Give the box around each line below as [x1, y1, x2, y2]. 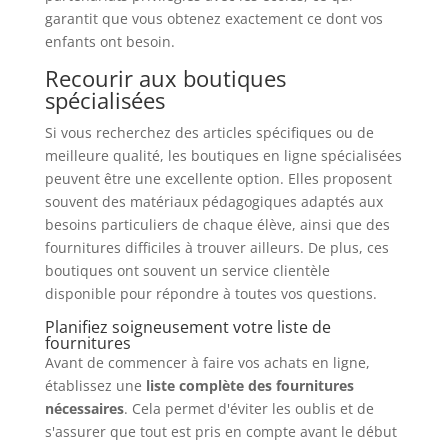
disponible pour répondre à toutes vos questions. [44, 283, 377, 303]
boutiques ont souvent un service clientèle [44, 260, 330, 280]
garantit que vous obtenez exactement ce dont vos [44, 8, 383, 28]
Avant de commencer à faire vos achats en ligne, [44, 352, 370, 372]
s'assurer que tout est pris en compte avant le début [44, 421, 397, 441]
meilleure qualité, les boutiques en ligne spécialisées [44, 145, 402, 165]
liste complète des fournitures [145, 375, 354, 395]
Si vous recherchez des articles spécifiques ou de [44, 122, 374, 142]
